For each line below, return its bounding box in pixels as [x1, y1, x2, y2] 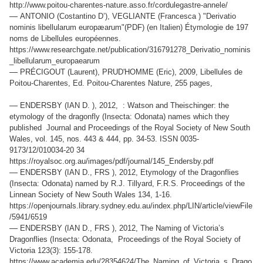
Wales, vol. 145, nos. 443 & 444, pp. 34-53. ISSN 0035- [9, 134, 199, 144]
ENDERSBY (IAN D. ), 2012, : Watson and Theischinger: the [20, 101, 229, 110]
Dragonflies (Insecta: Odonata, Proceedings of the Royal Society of [9, 235, 241, 244]
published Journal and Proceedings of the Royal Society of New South [9, 123, 250, 133]
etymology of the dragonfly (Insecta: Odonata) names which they [9, 112, 230, 122]
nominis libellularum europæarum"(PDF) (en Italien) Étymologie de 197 [9, 23, 248, 32]
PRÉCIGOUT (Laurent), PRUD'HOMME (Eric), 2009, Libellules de [20, 68, 242, 77]
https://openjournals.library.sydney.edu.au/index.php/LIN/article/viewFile [9, 201, 252, 211]
